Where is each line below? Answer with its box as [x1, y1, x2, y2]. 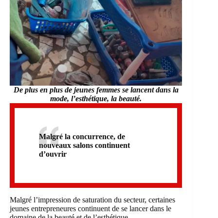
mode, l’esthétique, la [50, 94, 117, 103]
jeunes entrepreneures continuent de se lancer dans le [10, 204, 171, 213]
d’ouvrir [39, 149, 67, 158]
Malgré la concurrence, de [39, 132, 125, 141]
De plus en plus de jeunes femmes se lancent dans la [13, 85, 179, 94]
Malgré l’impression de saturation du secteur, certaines [10, 195, 175, 204]
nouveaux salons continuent [39, 141, 130, 149]
